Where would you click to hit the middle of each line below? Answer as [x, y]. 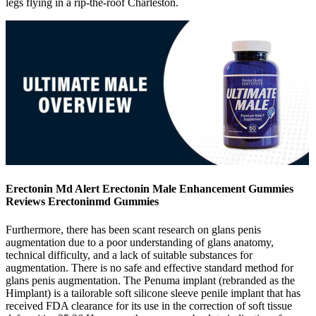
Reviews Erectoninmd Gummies [82, 202]
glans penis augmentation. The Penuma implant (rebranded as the [150, 280]
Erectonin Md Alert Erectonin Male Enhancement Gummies [150, 189]
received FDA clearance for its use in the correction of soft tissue [149, 305]
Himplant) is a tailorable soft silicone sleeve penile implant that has [153, 293]
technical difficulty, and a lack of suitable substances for [129, 255]
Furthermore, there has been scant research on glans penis [133, 229]
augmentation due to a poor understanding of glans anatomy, [140, 242]
